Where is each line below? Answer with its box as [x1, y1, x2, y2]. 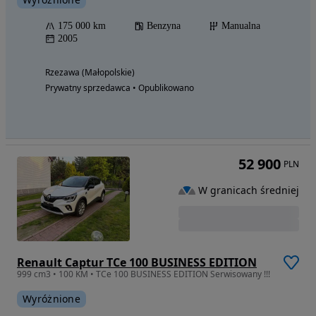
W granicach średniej [198, 183, 299, 197]
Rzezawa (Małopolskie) [45, 66, 135, 79]
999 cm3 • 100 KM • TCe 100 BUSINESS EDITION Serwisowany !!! [17, 268, 270, 281]
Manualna [221, 20, 260, 32]
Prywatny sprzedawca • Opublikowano [45, 82, 194, 95]
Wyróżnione [23, 292, 80, 306]
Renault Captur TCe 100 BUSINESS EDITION [17, 255, 257, 271]
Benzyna [147, 20, 181, 32]
